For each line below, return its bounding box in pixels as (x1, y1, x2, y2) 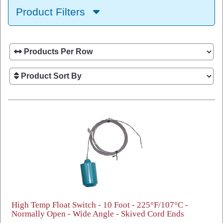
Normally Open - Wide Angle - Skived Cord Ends (11, 209, 184, 219)
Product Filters (16, 6, 88, 17)
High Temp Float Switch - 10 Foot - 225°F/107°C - (11, 200, 188, 210)
